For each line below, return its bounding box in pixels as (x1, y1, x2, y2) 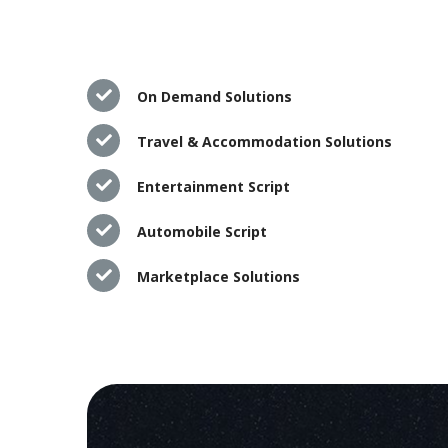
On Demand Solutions (137, 86, 292, 106)
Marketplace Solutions (137, 266, 300, 286)
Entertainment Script (137, 176, 290, 196)
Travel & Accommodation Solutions (137, 131, 392, 151)
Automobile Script (137, 221, 267, 241)
